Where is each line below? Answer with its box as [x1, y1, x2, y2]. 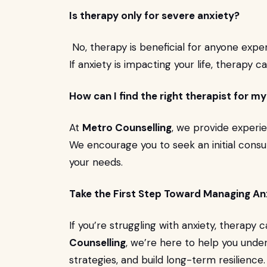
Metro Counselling [82, 121, 172, 134]
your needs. [69, 156, 123, 169]
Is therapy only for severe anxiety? [69, 9, 240, 22]
